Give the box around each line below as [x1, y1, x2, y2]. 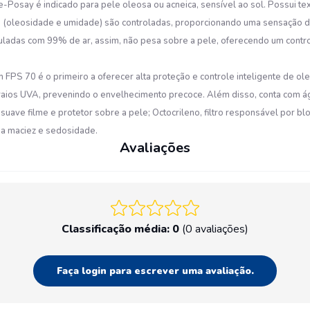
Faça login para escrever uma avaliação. [56, 264, 254, 277]
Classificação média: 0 [62, 221, 179, 237]
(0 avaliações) [182, 221, 248, 237]
